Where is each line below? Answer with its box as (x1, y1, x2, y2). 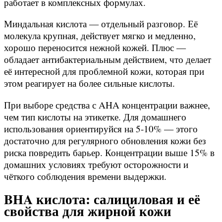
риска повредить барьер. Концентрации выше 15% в (4, 146, 215, 159)
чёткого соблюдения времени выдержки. (4, 169, 166, 182)
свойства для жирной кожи (4, 201, 171, 221)
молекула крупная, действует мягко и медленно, (4, 29, 196, 42)
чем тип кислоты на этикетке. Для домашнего (4, 110, 186, 123)
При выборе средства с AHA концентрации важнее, (4, 98, 210, 111)
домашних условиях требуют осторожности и (4, 158, 188, 170)
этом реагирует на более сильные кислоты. (4, 77, 175, 90)
